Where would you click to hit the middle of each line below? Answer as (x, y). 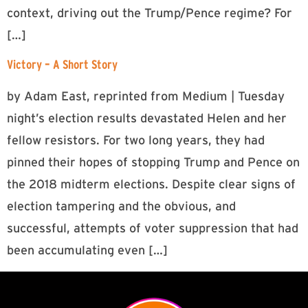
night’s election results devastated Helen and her (147, 119)
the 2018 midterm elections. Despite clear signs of (151, 185)
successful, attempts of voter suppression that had (153, 229)
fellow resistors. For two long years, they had (136, 141)
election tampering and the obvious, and (121, 207)
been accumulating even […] (87, 251)
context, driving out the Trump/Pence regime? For (150, 13)
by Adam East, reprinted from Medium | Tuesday (146, 97)
